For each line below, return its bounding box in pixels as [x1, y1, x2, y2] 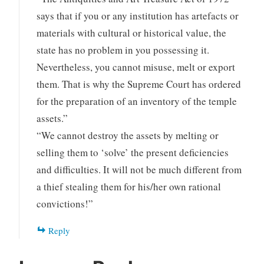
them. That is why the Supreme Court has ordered [37, 77, 242, 91]
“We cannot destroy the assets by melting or [37, 128, 219, 143]
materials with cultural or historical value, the [37, 26, 227, 40]
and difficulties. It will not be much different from [37, 163, 242, 177]
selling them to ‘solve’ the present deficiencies [37, 146, 229, 160]
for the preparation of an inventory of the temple [37, 94, 237, 108]
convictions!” [37, 197, 94, 211]
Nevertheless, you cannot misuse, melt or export [37, 60, 236, 74]
